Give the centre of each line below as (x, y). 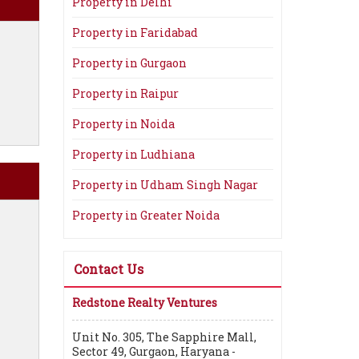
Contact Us (109, 269)
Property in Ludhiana (133, 154)
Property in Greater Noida (146, 215)
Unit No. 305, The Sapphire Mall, (164, 337)
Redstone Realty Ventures (145, 303)
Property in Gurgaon (129, 63)
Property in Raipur (125, 93)
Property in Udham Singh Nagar (165, 185)
